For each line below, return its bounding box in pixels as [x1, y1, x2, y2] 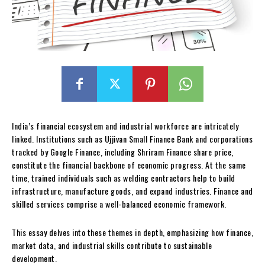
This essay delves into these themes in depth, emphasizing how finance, [12, 225, 253, 238]
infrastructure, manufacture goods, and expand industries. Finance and [12, 184, 253, 197]
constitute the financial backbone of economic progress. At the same [12, 158, 246, 171]
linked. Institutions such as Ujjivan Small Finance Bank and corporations [12, 132, 253, 145]
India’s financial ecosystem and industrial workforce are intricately [12, 119, 238, 132]
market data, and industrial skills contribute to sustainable [12, 238, 212, 251]
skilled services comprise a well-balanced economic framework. [12, 197, 227, 210]
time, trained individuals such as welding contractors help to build [12, 171, 235, 184]
